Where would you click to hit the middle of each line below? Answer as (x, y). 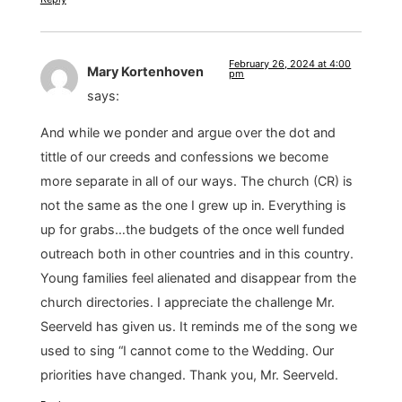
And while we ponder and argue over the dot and (188, 133)
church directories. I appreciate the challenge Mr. (187, 302)
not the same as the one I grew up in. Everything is (193, 205)
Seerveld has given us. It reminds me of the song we (198, 327)
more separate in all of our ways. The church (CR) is (196, 181)
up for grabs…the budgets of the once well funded (192, 230)
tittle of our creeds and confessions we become (184, 157)
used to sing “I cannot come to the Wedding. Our (187, 351)
